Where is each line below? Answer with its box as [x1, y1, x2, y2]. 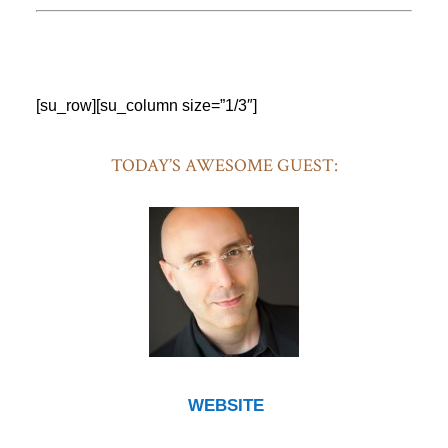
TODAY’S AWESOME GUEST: [110, 154, 338, 178]
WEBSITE [188, 396, 264, 416]
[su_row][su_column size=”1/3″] [35, 97, 257, 115]
